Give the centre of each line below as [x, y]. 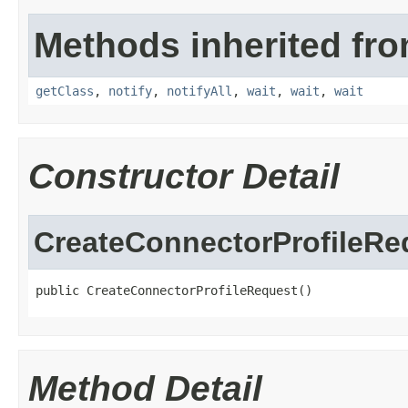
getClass [65, 91]
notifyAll [199, 91]
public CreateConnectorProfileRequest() [174, 291]
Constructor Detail [184, 176]
